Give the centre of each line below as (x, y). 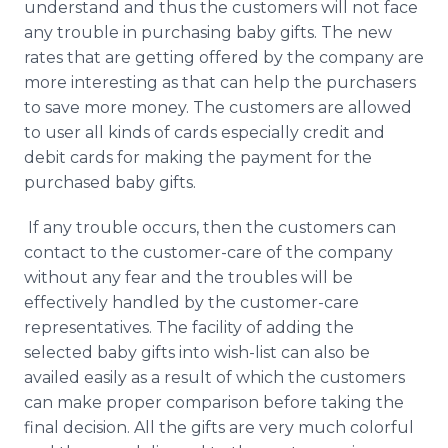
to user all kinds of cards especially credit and (204, 132)
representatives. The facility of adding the (189, 327)
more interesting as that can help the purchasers (220, 82)
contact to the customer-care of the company (208, 252)
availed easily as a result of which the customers (214, 377)
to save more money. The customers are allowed (218, 107)
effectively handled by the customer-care (191, 302)
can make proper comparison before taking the (214, 402)
